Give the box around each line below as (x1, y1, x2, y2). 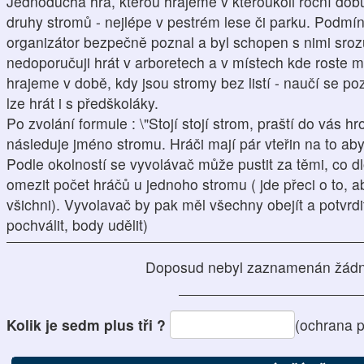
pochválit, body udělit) (6, 214, 148, 235)
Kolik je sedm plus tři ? (6, 314, 170, 335)
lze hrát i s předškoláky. (6, 93, 158, 113)
